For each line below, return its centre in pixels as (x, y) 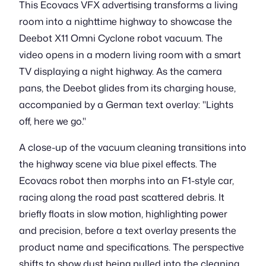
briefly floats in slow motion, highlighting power (123, 214)
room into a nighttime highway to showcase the (126, 21)
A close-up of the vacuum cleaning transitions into (133, 147)
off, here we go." (53, 121)
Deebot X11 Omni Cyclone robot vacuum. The (121, 38)
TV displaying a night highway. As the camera (121, 71)
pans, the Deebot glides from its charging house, (127, 88)
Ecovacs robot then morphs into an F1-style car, (126, 180)
